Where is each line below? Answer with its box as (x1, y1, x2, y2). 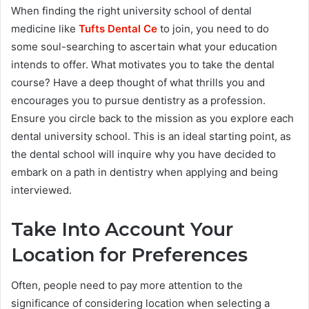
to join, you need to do (157, 21, 269, 35)
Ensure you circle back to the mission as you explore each (11, 111, 294, 125)
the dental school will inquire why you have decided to (11, 147, 276, 161)
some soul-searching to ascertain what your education (11, 39, 277, 53)
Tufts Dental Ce (79, 21, 157, 35)
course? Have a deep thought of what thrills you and (11, 75, 265, 89)
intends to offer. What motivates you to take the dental (11, 57, 275, 71)
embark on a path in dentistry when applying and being (11, 165, 278, 179)
